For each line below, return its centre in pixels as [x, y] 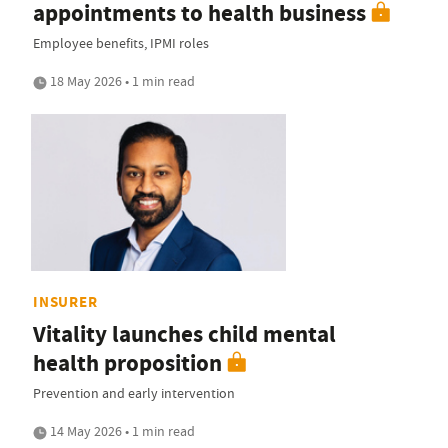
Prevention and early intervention [134, 393]
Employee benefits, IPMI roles [121, 42]
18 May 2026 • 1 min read [121, 80]
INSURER [65, 302]
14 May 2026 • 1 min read [121, 431]
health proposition [127, 364]
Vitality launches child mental [184, 335]
